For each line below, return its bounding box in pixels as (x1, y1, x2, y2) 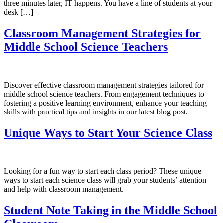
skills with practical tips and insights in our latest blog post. (4, 108, 188, 116)
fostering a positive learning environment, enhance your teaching (4, 99, 207, 108)
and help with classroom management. (4, 185, 124, 194)
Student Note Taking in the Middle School (4, 203, 217, 217)
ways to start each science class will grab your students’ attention (4, 176, 206, 185)
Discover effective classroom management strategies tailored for (4, 81, 204, 90)
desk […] (4, 8, 33, 17)
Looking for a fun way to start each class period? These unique (4, 167, 201, 176)
